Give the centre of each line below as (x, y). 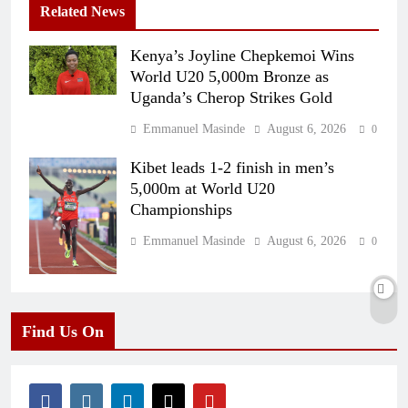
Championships (181, 210)
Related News (82, 12)
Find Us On (63, 332)
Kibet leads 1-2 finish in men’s (232, 168)
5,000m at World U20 (203, 189)
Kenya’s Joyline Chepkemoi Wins (242, 56)
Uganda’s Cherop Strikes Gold (231, 98)
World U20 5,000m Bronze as (229, 77)
